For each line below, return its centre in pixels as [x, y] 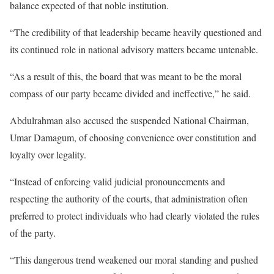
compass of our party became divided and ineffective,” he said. [130, 93]
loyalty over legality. [48, 154]
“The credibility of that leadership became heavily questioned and [136, 32]
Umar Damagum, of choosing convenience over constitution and [133, 137]
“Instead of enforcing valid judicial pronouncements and [117, 181]
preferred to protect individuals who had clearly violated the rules [135, 215]
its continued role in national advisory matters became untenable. [134, 49]
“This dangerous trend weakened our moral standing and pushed [134, 259]
